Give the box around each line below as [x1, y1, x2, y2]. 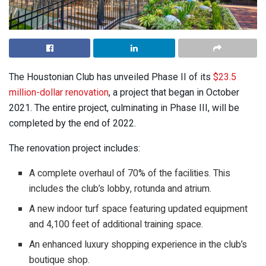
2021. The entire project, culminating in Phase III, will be [9, 102, 239, 114]
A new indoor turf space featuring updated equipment [29, 202, 248, 217]
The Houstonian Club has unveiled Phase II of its [9, 71, 213, 83]
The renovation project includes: [9, 142, 140, 154]
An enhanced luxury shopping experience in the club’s [29, 237, 248, 252]
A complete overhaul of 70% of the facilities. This [29, 166, 231, 181]
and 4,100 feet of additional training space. [29, 217, 204, 232]
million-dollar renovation [9, 87, 109, 99]
